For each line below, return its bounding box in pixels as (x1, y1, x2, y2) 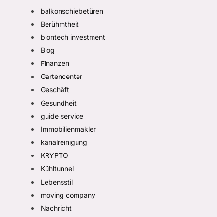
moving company (40, 190, 95, 199)
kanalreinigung (40, 138, 87, 147)
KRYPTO (40, 151, 68, 160)
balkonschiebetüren (40, 6, 103, 15)
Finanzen (40, 59, 69, 68)
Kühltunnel (40, 164, 74, 173)
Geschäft (40, 85, 69, 94)
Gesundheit (40, 98, 77, 107)
